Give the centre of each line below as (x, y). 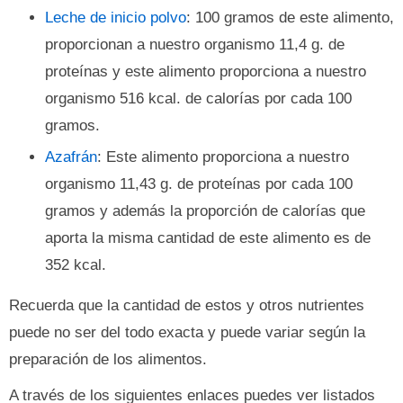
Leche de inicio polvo (116, 18)
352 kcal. (76, 265)
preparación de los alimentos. (108, 359)
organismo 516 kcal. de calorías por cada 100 (198, 99)
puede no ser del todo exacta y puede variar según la (187, 332)
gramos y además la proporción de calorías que (205, 211)
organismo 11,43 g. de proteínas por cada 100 (199, 184)
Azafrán (71, 157)
